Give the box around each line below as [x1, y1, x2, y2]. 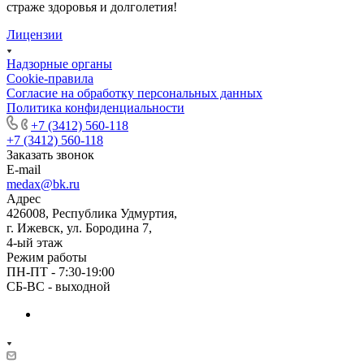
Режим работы [6, 249, 87, 264]
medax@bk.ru [6, 176, 80, 191]
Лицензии [6, 27, 63, 41]
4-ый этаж [6, 235, 63, 249]
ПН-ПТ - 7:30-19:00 [6, 264, 115, 279]
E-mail [6, 162, 41, 176]
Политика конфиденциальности [6, 100, 184, 115]
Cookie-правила [6, 71, 93, 85]
